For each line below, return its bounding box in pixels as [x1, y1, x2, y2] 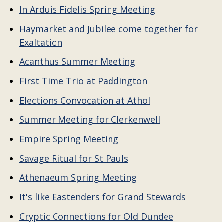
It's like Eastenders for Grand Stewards [19, 191, 186, 203]
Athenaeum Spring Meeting [19, 171, 137, 183]
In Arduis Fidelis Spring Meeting [19, 3, 155, 15]
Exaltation [19, 36, 62, 48]
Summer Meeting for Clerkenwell [19, 113, 160, 125]
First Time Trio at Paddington [19, 75, 147, 87]
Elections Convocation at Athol [19, 94, 150, 106]
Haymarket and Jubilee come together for [19, 23, 198, 35]
